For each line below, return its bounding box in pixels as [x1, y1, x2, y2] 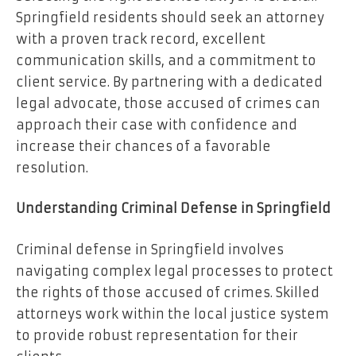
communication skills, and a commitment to [16, 52, 316, 68]
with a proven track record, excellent [16, 30, 265, 47]
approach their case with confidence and [16, 116, 297, 133]
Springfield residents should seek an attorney [16, 9, 324, 25]
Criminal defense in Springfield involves [16, 241, 284, 257]
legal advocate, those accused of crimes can [16, 95, 320, 111]
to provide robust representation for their [16, 327, 298, 343]
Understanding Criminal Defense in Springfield [16, 200, 331, 217]
